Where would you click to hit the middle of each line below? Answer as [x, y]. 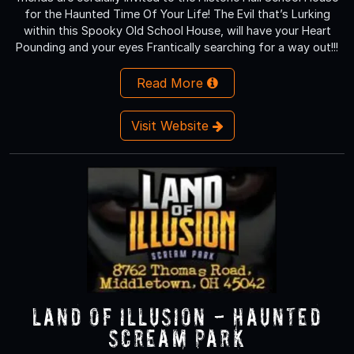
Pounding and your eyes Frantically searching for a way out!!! [177, 47]
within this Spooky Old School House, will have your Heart [177, 30]
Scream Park [177, 337]
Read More [171, 83]
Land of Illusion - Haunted [177, 316]
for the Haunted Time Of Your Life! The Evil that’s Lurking [177, 13]
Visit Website [171, 125]
